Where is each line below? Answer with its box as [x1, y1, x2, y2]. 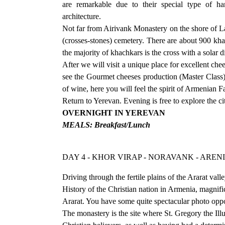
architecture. [62, 12, 103, 21]
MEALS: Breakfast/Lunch [62, 120, 150, 129]
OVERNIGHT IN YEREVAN [62, 108, 165, 117]
